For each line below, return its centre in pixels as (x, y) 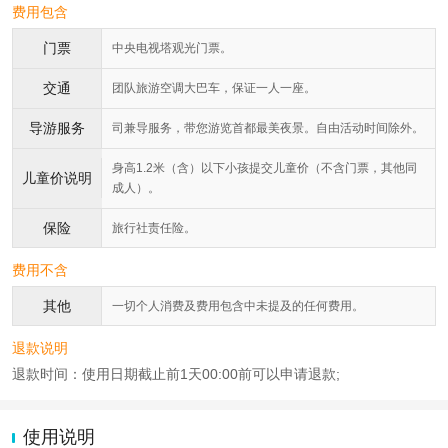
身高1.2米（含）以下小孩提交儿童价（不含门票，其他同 (264, 168)
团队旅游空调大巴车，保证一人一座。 (214, 88)
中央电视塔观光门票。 (172, 48)
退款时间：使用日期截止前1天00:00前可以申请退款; (176, 374)
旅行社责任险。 (154, 228)
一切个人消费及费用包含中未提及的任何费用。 (238, 306)
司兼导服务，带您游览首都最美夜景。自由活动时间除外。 (268, 128)
